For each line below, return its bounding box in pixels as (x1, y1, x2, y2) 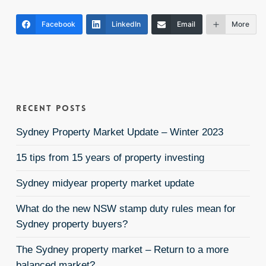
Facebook (41, 20, 75, 29)
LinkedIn (111, 20, 141, 29)
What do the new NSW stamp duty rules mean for (15, 203, 236, 215)
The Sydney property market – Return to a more (15, 244, 229, 256)
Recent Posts (15, 103, 87, 114)
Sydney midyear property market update (15, 178, 194, 189)
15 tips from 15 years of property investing (15, 152, 204, 164)
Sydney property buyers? (15, 218, 128, 230)
